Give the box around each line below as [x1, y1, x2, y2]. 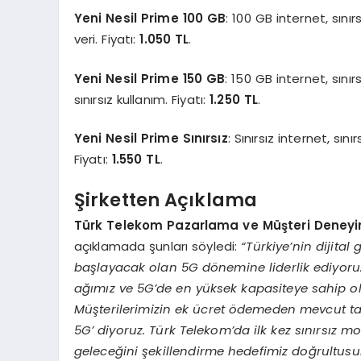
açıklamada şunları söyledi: [73, 238, 242, 255]
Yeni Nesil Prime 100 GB [73, 10, 226, 27]
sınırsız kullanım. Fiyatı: [73, 90, 210, 108]
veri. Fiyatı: [73, 31, 140, 48]
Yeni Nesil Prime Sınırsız [73, 130, 228, 147]
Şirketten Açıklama [73, 186, 258, 213]
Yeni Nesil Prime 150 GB [73, 69, 226, 87]
